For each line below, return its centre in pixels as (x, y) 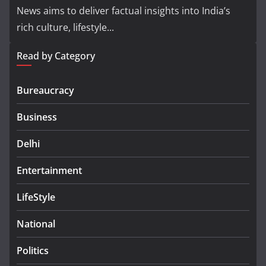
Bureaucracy (45, 90)
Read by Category (56, 56)
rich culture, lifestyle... (65, 27)
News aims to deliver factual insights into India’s (123, 11)
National (36, 224)
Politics (33, 251)
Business (37, 117)
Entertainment (49, 170)
